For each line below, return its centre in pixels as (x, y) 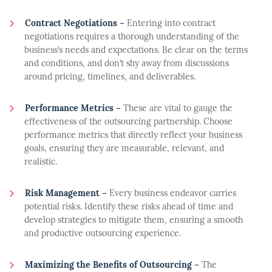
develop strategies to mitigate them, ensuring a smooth (134, 221)
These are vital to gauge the (177, 109)
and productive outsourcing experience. (103, 234)
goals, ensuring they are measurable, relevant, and (124, 149)
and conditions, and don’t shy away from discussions (127, 64)
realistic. (41, 162)
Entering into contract (170, 24)
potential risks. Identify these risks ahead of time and (129, 207)
